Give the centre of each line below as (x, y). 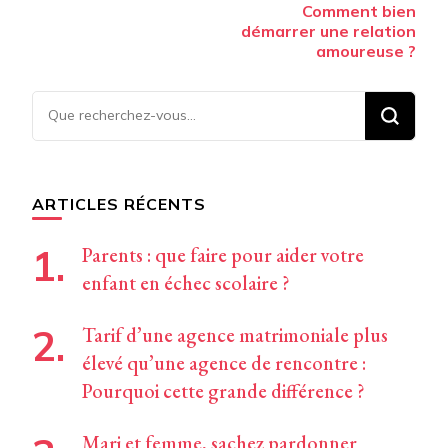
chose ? (62, 189)
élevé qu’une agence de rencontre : (224, 363)
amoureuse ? (366, 51)
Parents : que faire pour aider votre (223, 255)
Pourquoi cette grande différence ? (223, 391)
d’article (84, 25)
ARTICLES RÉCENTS (119, 204)
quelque (66, 161)
